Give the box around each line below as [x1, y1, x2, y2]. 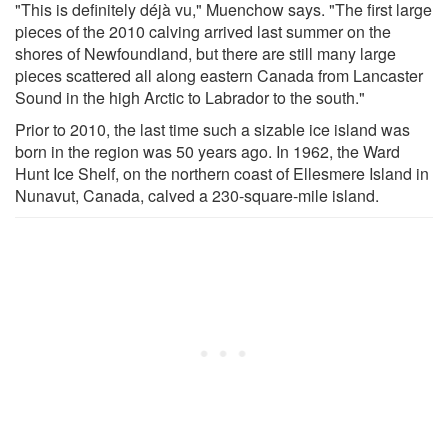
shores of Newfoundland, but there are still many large [15, 41, 396, 65]
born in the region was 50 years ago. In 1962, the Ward [15, 139, 400, 163]
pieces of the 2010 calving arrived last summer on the [15, 19, 391, 43]
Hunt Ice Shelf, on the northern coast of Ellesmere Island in [15, 161, 429, 185]
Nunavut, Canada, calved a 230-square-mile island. [15, 183, 379, 207]
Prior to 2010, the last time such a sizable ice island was [15, 117, 410, 141]
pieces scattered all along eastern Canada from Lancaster [15, 63, 423, 87]
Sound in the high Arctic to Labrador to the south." [15, 85, 365, 109]
